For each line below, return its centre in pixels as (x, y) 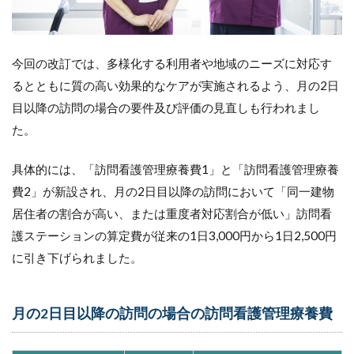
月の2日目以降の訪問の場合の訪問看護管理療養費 (172, 314)
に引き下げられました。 (77, 258)
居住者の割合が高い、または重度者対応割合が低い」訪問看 (172, 214)
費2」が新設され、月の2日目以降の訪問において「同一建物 (173, 192)
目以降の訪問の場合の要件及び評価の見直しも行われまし (166, 108)
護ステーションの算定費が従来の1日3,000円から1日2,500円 (174, 236)
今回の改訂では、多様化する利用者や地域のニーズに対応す (172, 64)
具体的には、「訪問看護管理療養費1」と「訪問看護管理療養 (175, 169)
